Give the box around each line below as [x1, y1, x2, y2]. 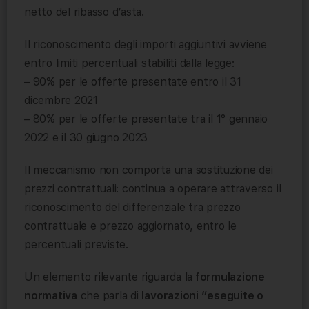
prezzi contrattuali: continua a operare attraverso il [24, 182, 281, 196]
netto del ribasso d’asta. [24, 6, 144, 19]
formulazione [192, 270, 265, 284]
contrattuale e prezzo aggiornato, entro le [24, 219, 237, 233]
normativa [24, 289, 77, 303]
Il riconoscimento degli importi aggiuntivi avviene [24, 38, 268, 52]
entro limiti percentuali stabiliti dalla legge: [24, 57, 235, 70]
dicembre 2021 [24, 94, 98, 108]
